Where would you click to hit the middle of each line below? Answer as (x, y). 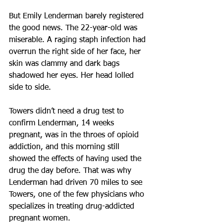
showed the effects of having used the (76, 159)
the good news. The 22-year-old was (74, 28)
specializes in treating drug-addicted (73, 207)
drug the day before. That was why (71, 171)
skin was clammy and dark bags (65, 64)
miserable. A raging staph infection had (79, 40)
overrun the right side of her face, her (76, 52)
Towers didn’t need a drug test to (68, 111)
